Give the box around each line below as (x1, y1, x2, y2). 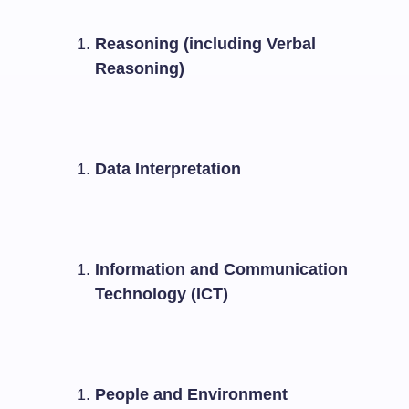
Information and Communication (95, 260, 348, 278)
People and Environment (95, 385, 288, 404)
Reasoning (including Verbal (95, 35, 316, 53)
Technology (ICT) (95, 285, 228, 303)
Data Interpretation (95, 160, 241, 178)
